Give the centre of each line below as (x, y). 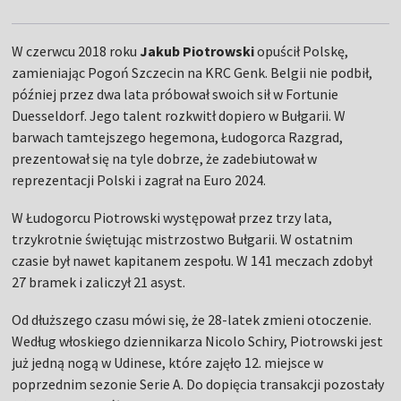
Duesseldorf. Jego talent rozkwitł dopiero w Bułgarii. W (179, 116)
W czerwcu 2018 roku (76, 51)
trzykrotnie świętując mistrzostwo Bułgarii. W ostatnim (183, 239)
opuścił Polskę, (302, 51)
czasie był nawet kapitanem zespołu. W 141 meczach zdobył (192, 261)
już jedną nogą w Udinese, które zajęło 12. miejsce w (168, 363)
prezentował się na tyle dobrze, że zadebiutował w (165, 159)
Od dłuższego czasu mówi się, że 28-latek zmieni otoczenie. (192, 320)
